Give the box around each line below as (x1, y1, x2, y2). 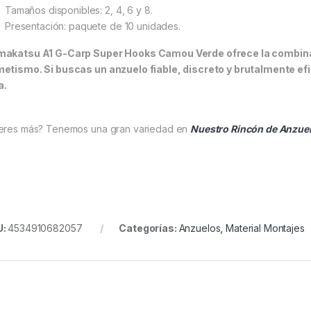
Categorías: (119, 222, 179, 235)
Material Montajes (226, 222, 305, 235)
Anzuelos (178, 222, 221, 235)
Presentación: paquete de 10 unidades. (5, 20, 180, 33)
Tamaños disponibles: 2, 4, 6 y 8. (5, 4, 153, 17)
